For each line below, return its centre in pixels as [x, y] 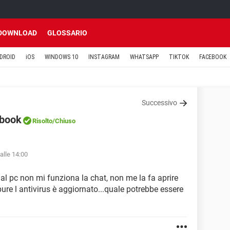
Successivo [159, 103]
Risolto [42, 121]
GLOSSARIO [67, 33]
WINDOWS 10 [61, 57]
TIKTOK [179, 57]
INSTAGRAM [104, 57]
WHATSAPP [144, 57]
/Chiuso [64, 121]
